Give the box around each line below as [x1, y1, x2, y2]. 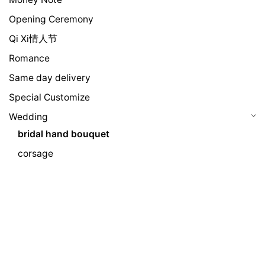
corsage [18, 148, 53, 160]
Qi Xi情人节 [9, 33, 57, 45]
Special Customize [9, 92, 90, 104]
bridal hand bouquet [18, 128, 109, 140]
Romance [9, 53, 50, 64]
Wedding [9, 111, 48, 123]
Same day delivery [9, 72, 91, 84]
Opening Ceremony [9, 14, 93, 25]
